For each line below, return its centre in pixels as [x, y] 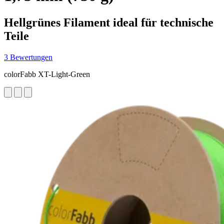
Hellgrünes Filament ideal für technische [109, 22]
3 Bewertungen [28, 57]
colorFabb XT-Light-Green [47, 74]
